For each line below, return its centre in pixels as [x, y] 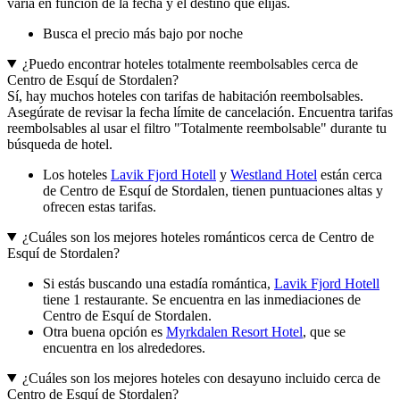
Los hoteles [77, 174]
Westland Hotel [274, 174]
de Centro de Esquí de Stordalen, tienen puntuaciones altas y [213, 190]
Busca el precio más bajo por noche [143, 33]
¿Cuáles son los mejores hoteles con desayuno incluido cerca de [201, 378]
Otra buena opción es [104, 331]
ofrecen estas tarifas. [100, 206]
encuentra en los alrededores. [124, 347]
